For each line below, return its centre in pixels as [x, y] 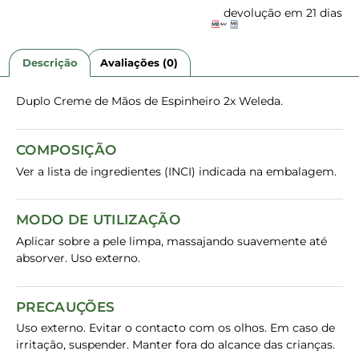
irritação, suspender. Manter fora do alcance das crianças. [175, 345]
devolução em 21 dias [283, 12]
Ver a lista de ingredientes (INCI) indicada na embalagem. [176, 171]
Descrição [50, 62]
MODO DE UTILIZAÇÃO [99, 220]
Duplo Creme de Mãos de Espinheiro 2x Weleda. [149, 101]
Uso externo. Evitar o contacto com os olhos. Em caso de [175, 328]
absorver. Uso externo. [78, 258]
